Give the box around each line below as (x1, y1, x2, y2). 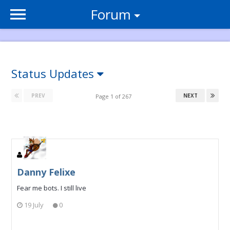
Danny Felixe (17, 166, 75, 178)
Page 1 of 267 (95, 92, 135, 100)
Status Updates (11, 66, 97, 81)
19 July (24, 200, 44, 209)
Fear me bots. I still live (17, 183, 86, 193)
